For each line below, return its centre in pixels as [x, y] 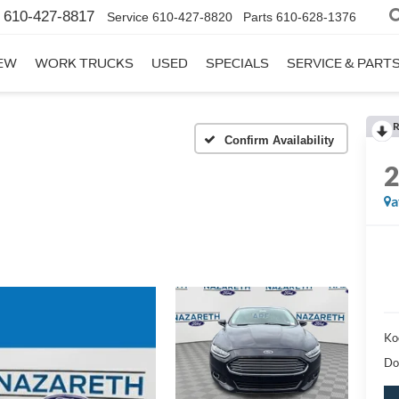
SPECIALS [237, 63]
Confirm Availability [279, 140]
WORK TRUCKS [84, 63]
